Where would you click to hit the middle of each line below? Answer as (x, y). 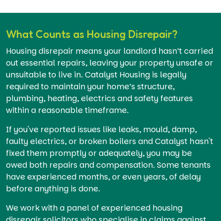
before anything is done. (53, 188)
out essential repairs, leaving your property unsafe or (110, 63)
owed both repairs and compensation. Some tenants (109, 165)
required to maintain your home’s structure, (91, 86)
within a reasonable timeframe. (68, 110)
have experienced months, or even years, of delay (104, 177)
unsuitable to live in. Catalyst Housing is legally (96, 74)
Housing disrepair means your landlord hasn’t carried (110, 51)
